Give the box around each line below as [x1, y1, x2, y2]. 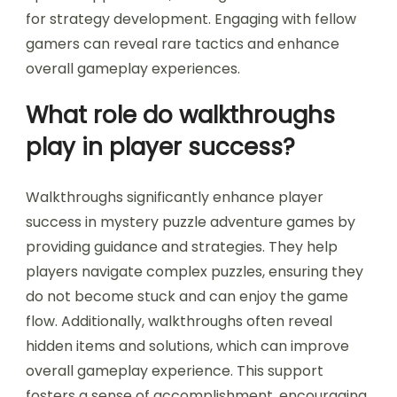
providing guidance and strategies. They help [26, 237, 338, 258]
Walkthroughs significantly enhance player [26, 187, 323, 208]
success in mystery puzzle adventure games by [26, 212, 355, 233]
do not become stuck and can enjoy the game [26, 286, 348, 307]
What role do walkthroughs [26, 99, 335, 132]
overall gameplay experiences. [26, 58, 240, 80]
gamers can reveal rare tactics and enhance [26, 34, 339, 55]
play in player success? [26, 131, 295, 164]
